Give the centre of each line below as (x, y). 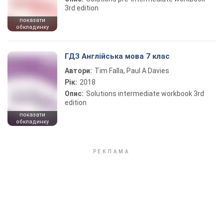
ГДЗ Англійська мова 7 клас (117, 56)
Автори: (78, 71)
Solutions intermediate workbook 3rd (145, 94)
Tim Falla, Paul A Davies (132, 71)
